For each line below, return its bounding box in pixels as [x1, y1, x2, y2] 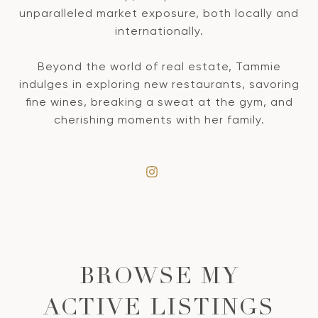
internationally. [114, 23, 204, 38]
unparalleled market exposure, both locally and [19, 6, 299, 20]
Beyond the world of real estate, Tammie [37, 59, 281, 73]
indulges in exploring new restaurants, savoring [18, 77, 300, 91]
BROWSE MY [79, 266, 239, 290]
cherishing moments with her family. [53, 112, 265, 126]
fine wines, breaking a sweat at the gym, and [25, 94, 293, 109]
